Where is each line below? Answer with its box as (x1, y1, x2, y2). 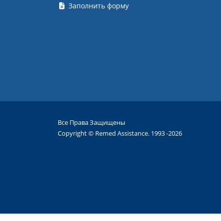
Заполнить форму (68, 1, 129, 10)
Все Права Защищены (58, 118, 125, 127)
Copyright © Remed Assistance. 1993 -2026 (58, 129, 182, 138)
